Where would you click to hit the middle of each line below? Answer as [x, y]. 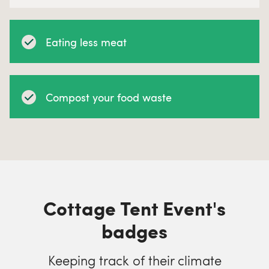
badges [134, 231]
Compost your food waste [109, 97]
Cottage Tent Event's [134, 208]
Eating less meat [86, 41]
